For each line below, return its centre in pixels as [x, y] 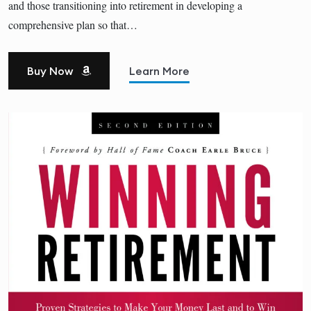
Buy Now [51, 70]
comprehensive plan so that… [73, 24]
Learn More [159, 70]
